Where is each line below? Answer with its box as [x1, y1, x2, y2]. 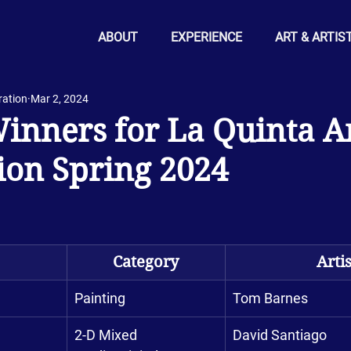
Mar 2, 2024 [31, 92, 89, 105]
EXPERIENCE [170, 30, 242, 45]
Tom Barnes [233, 290, 308, 306]
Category [113, 253, 179, 271]
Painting [74, 290, 125, 306]
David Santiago [233, 327, 327, 343]
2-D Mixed [74, 327, 140, 343]
